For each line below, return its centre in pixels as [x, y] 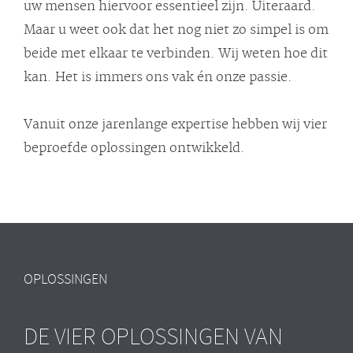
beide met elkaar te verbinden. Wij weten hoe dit [176, 53]
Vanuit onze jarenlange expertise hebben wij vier [175, 124]
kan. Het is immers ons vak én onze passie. [158, 77]
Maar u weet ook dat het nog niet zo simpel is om [176, 30]
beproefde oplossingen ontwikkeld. [134, 148]
